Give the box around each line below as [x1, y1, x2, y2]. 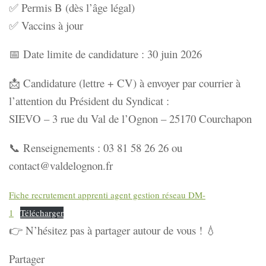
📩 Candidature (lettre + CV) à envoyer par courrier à [9, 75, 240, 90]
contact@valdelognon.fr [9, 157, 113, 173]
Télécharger [20, 206, 64, 218]
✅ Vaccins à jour [9, 17, 83, 33]
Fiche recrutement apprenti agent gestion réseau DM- [9, 188, 205, 201]
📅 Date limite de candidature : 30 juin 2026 [9, 46, 202, 62]
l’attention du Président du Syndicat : [9, 93, 169, 108]
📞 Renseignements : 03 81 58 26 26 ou [9, 140, 182, 155]
